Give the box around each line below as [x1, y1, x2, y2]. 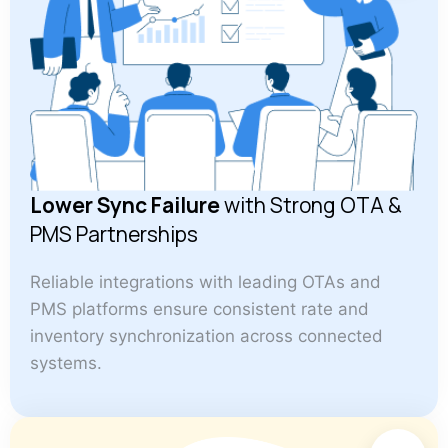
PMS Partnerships [30, 219, 198, 248]
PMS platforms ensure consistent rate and [30, 298, 369, 319]
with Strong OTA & [220, 190, 402, 219]
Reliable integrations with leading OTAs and [30, 271, 381, 292]
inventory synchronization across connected [30, 325, 383, 346]
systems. [30, 352, 102, 373]
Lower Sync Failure [30, 190, 220, 219]
